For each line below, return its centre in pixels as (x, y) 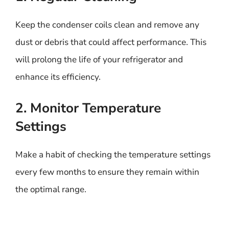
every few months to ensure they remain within (107, 172)
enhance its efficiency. (58, 77)
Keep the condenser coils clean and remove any (107, 25)
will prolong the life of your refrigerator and (99, 60)
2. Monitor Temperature (88, 108)
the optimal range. (51, 189)
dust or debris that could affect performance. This (111, 42)
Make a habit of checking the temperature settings (113, 154)
